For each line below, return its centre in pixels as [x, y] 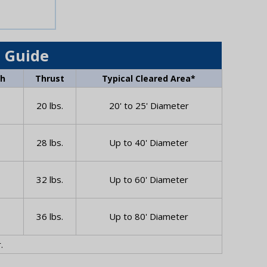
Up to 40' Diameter [149, 143]
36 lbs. [49, 217]
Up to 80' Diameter [149, 217]
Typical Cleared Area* [149, 79]
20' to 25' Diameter [149, 106]
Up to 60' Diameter [149, 180]
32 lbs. [49, 180]
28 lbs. [49, 143]
